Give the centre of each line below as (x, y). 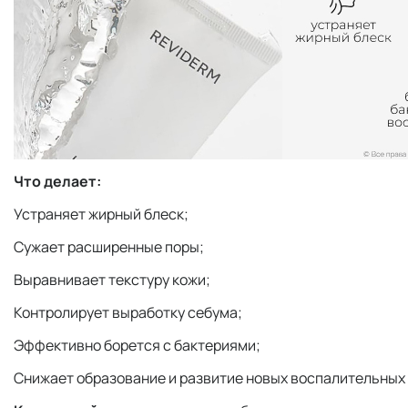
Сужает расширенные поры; (109, 246)
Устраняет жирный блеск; (101, 214)
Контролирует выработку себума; (128, 312)
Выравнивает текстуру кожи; (112, 279)
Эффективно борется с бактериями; (137, 345)
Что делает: (59, 181)
